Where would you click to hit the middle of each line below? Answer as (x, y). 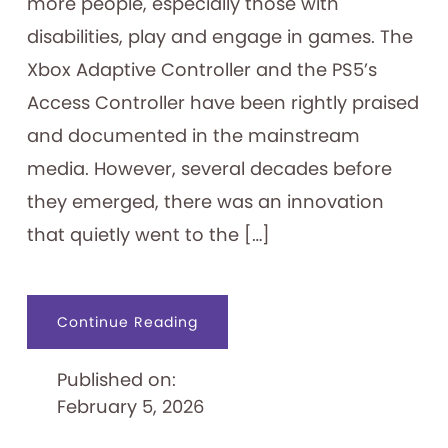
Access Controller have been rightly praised (222, 103)
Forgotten (234, 349)
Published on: (116, 380)
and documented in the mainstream (193, 136)
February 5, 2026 (130, 407)
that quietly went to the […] (148, 235)
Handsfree (237, 419)
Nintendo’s (238, 335)
